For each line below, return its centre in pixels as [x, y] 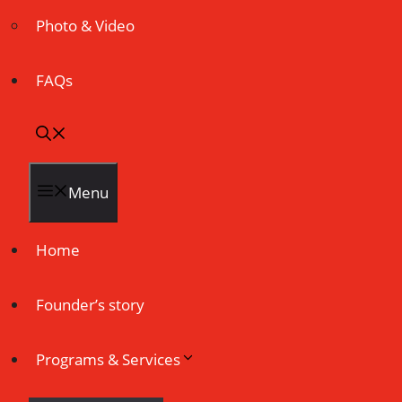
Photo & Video [85, 26]
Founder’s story [90, 305]
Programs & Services [108, 359]
